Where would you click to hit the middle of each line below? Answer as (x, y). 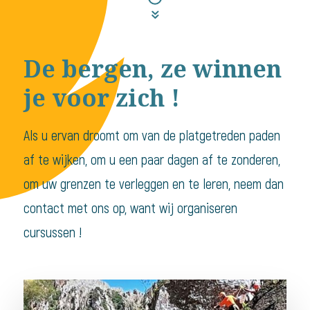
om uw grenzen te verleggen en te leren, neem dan (153, 185)
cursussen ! (52, 233)
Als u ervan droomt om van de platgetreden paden (152, 136)
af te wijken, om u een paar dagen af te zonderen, (152, 161)
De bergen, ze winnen (152, 69)
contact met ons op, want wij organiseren (130, 209)
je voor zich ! (101, 98)
